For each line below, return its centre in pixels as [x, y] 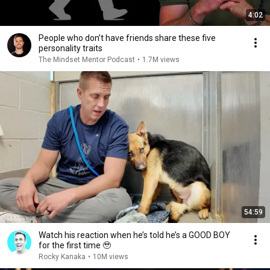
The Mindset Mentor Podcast [87, 60]
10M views [111, 257]
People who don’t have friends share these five [127, 38]
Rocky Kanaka [62, 257]
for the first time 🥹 [75, 245]
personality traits [71, 48]
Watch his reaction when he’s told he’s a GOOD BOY [134, 235]
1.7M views [161, 60]
